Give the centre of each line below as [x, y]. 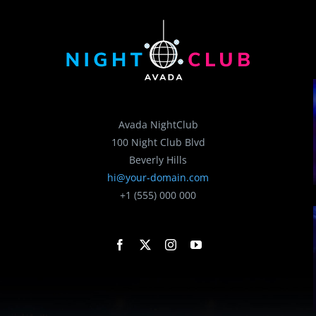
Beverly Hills [158, 160]
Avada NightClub [158, 125]
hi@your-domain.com [158, 178]
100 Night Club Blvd [158, 142]
